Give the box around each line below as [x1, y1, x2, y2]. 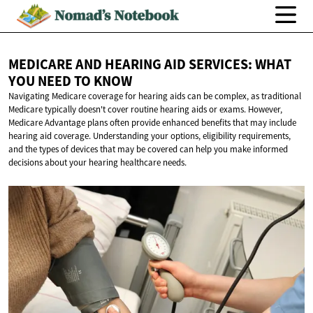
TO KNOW [74, 72, 132, 91]
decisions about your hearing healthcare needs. [8, 156, 187, 169]
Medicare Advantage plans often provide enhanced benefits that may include [8, 117, 296, 129]
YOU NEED [8, 72, 74, 91]
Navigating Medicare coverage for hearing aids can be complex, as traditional [8, 90, 301, 103]
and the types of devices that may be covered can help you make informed [8, 143, 288, 156]
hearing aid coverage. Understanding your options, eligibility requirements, [8, 130, 291, 143]
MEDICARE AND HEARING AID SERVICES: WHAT [8, 55, 291, 74]
